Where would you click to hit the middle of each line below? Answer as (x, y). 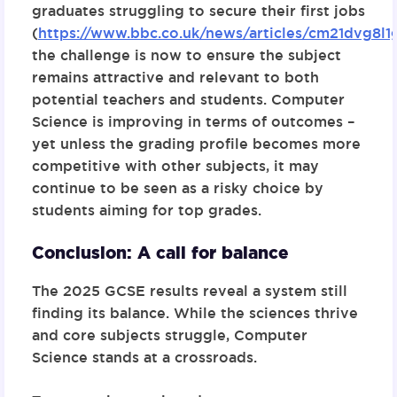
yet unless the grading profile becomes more (196, 144)
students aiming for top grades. (146, 210)
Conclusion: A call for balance (160, 252)
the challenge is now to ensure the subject (186, 55)
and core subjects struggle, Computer (169, 335)
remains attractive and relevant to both (175, 77)
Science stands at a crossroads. (144, 357)
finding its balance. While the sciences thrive (195, 313)
